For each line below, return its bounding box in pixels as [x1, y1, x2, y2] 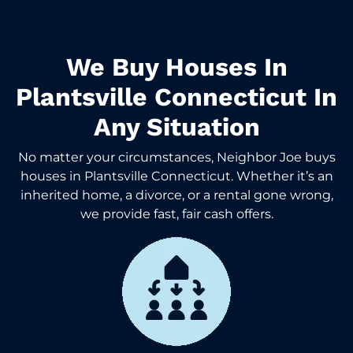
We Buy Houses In [65, 51, 288, 82]
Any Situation [93, 111, 260, 142]
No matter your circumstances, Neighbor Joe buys [17, 149, 336, 165]
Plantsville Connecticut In [16, 81, 337, 112]
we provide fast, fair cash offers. [80, 206, 273, 221]
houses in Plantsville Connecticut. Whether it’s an [20, 168, 333, 184]
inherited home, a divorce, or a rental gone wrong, [20, 187, 333, 203]
